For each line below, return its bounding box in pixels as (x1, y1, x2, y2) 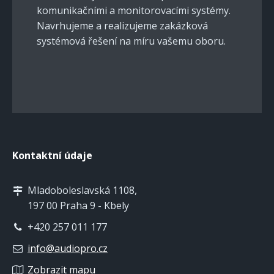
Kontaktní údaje (12, 148, 92, 162)
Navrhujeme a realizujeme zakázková (37, 18, 208, 32)
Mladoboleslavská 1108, (28, 183, 137, 197)
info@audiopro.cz (28, 241, 108, 255)
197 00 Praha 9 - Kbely (28, 198, 129, 212)
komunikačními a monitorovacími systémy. (37, 3, 231, 17)
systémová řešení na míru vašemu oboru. (37, 34, 226, 48)
